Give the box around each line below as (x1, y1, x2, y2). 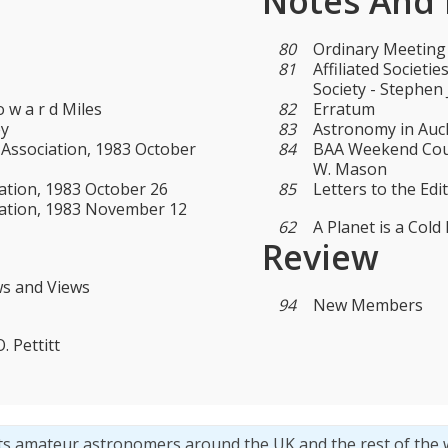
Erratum (313, 98, 376, 121)
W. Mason (313, 158, 388, 181)
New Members (313, 294, 424, 317)
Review (262, 234, 379, 281)
